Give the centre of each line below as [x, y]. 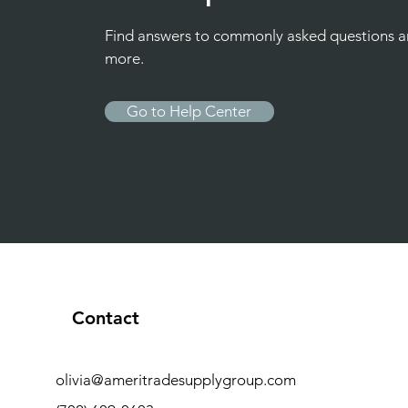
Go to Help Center [189, 111]
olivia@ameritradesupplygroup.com [175, 380]
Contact [105, 318]
